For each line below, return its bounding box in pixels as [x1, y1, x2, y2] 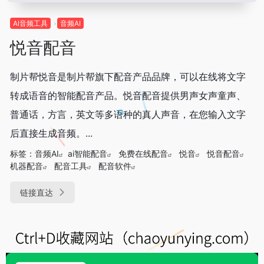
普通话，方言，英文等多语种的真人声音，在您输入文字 [10, 108, 246, 120]
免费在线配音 [118, 148, 168, 159]
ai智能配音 [68, 148, 107, 159]
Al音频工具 [13, 18, 48, 28]
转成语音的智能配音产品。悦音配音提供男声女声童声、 [10, 89, 246, 101]
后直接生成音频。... [10, 127, 93, 139]
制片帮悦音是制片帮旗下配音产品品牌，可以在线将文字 [10, 70, 246, 82]
